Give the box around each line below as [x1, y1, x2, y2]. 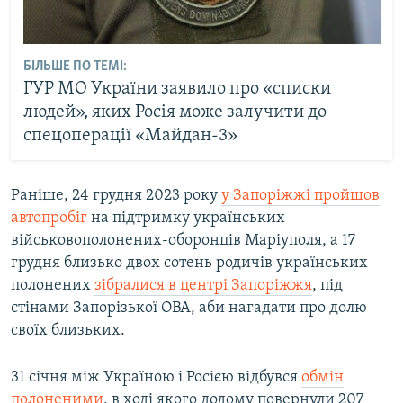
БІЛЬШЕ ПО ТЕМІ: [22, 59, 127, 75]
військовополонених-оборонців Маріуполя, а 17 [11, 231, 355, 249]
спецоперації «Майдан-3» [22, 127, 237, 146]
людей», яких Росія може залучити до [22, 103, 327, 122]
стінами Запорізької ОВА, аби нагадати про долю [11, 299, 367, 317]
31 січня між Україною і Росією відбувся [11, 368, 301, 386]
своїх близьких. [11, 321, 125, 339]
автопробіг [11, 209, 91, 227]
